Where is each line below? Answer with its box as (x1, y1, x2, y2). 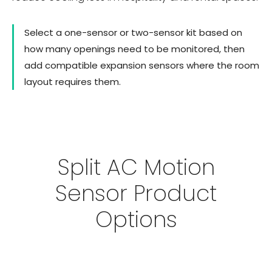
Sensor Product (55, 178, 217, 209)
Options (95, 204, 177, 235)
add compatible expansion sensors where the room (24, 58, 259, 72)
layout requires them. (24, 75, 121, 88)
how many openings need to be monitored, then (24, 42, 245, 55)
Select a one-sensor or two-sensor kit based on (24, 25, 242, 39)
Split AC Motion (57, 152, 215, 183)
